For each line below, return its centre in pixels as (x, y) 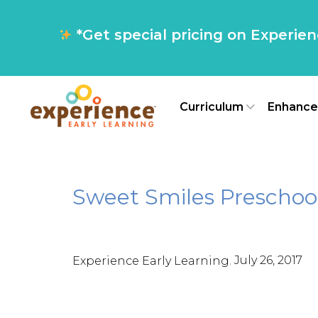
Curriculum (211, 106)
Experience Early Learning (151, 261)
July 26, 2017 (268, 260)
